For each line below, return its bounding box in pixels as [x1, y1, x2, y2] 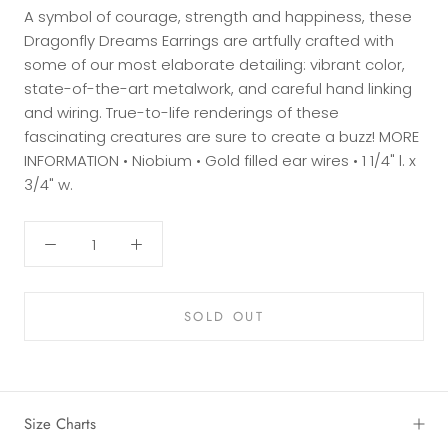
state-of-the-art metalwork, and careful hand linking [24, 78, 412, 100]
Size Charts [24, 413, 96, 436]
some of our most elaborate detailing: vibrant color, [24, 54, 405, 76]
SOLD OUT [183, 307, 265, 327]
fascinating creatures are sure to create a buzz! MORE [24, 126, 419, 148]
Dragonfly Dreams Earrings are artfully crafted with [24, 30, 394, 52]
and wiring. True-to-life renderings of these [24, 102, 339, 124]
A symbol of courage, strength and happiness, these [24, 6, 412, 28]
